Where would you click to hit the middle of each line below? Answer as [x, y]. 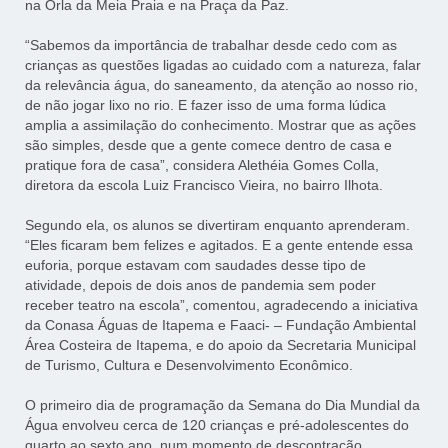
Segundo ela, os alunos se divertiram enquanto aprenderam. [218, 225]
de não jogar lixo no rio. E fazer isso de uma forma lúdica [206, 105]
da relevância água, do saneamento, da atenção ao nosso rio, [222, 85]
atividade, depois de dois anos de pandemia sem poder [201, 285]
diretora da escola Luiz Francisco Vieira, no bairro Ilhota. [204, 185]
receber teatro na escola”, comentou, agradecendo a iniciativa [222, 305]
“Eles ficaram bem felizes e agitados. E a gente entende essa [219, 245]
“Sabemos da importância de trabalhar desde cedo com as [211, 45]
